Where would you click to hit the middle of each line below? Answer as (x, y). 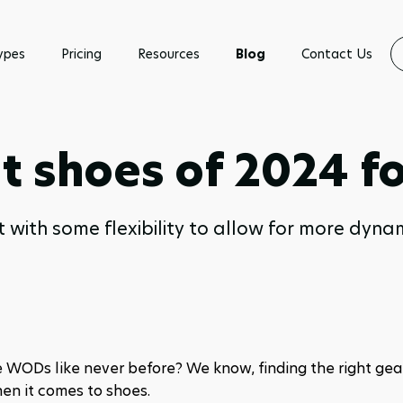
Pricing (81, 54)
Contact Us (337, 54)
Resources (169, 54)
